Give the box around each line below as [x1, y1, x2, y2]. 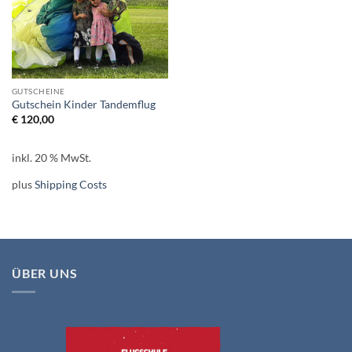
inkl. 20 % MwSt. [11, 150, 91, 164]
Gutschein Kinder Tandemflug [11, 98, 156, 112]
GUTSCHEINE [11, 86, 65, 97]
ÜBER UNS [12, 265, 78, 280]
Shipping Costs [34, 178, 107, 192]
